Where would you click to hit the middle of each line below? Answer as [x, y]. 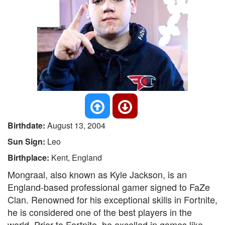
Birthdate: [27, 125]
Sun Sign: [27, 141]
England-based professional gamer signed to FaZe [109, 187]
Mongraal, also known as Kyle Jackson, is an [97, 174]
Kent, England [77, 157]
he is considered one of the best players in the [100, 212]
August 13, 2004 [76, 125]
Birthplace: [29, 157]
